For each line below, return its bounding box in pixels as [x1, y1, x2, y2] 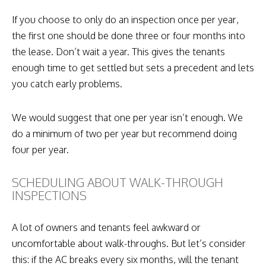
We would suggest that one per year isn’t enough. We [12, 111, 243, 123]
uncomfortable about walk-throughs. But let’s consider [12, 237, 246, 249]
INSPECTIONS [12, 187, 87, 203]
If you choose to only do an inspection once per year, [12, 13, 239, 26]
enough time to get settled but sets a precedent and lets [12, 61, 254, 74]
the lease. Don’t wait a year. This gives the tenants [12, 45, 225, 58]
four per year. [12, 143, 69, 156]
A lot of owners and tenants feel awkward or [12, 221, 201, 233]
